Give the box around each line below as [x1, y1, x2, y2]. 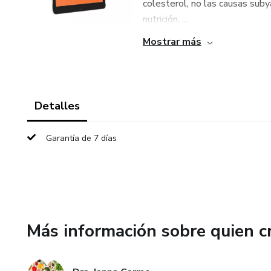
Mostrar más [143, 35, 201, 48]
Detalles [34, 99, 80, 113]
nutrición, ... [143, 13, 188, 26]
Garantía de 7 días [46, 132, 117, 144]
